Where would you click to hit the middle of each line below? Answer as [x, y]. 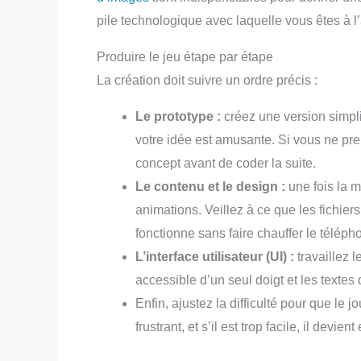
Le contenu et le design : [212, 186]
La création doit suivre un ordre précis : [207, 80]
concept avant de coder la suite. [226, 163]
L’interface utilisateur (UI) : [215, 256]
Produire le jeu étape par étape [185, 56]
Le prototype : [178, 116]
